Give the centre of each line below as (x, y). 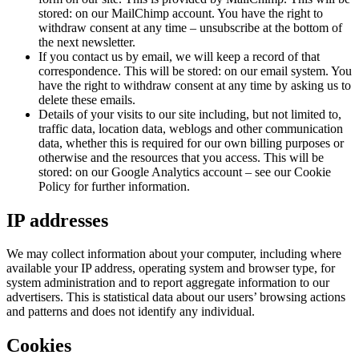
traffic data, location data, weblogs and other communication (191, 128)
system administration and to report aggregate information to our (168, 283)
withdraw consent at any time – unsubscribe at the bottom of (190, 27)
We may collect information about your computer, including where (174, 254)
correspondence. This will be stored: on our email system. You (195, 71)
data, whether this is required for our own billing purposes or (191, 143)
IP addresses (57, 220)
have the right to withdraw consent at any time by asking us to (195, 85)
